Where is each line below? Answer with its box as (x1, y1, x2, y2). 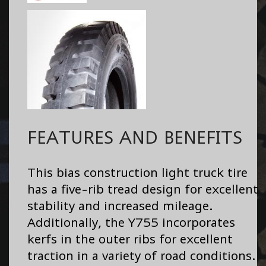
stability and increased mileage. (27, 198, 213, 213)
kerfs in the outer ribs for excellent (27, 232, 233, 246)
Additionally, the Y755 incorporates (27, 215, 235, 229)
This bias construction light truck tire (27, 165, 248, 179)
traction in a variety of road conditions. (27, 248, 256, 262)
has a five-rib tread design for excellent (27, 182, 258, 196)
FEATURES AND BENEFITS (27, 126, 242, 147)
